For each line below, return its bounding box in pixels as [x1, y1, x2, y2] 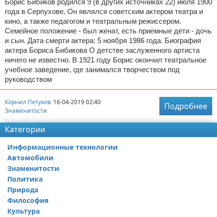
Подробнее [164, 101, 207, 112]
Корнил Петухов [5, 97, 51, 106]
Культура [7, 206, 40, 216]
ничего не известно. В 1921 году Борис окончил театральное [5, 56, 206, 64]
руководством [5, 75, 52, 84]
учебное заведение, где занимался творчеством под [5, 65, 180, 74]
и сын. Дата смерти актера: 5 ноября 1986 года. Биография [5, 36, 201, 45]
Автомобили [7, 153, 53, 163]
